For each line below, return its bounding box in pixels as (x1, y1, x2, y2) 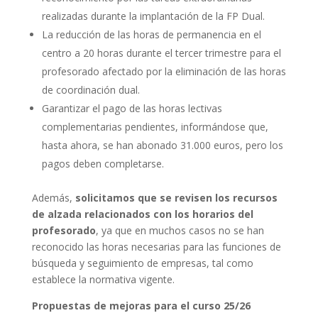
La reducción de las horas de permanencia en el (41, 28, 261, 41)
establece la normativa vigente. (31, 273, 175, 286)
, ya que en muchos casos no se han (95, 224, 264, 237)
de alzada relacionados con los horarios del (31, 207, 253, 221)
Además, (31, 191, 75, 204)
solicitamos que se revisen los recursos (75, 191, 278, 204)
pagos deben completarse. (41, 157, 164, 170)
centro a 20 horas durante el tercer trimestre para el (41, 46, 281, 60)
